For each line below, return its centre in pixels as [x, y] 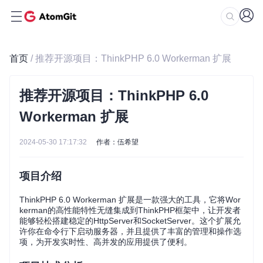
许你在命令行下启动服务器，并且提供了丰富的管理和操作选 [130, 231]
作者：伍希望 [117, 142]
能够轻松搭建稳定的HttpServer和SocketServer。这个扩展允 [130, 221]
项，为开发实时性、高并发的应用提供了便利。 [106, 242]
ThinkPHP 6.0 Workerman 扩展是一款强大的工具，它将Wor [130, 200]
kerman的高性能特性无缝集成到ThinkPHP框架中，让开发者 [130, 210]
